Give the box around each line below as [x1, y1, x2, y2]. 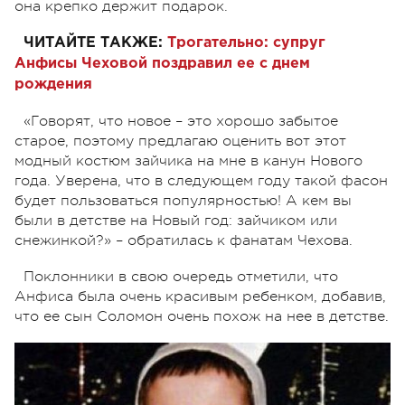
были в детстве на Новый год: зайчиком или [14, 212, 337, 229]
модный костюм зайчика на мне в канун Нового [14, 152, 363, 169]
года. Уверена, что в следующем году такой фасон [14, 172, 388, 189]
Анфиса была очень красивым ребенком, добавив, [14, 287, 386, 305]
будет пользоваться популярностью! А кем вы [14, 192, 352, 209]
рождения [14, 77, 92, 91]
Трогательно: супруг [167, 35, 325, 50]
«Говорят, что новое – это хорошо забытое [24, 112, 338, 129]
